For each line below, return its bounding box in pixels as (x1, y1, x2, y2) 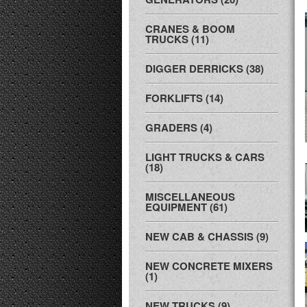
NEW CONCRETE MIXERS (145, 258, 273, 273)
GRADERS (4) (145, 120, 212, 135)
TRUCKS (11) (145, 32, 209, 47)
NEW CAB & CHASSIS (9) (145, 229, 269, 244)
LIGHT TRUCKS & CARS (145, 149, 265, 164)
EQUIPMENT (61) (145, 199, 228, 214)
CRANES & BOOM (145, 21, 235, 36)
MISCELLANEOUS (145, 189, 235, 204)
